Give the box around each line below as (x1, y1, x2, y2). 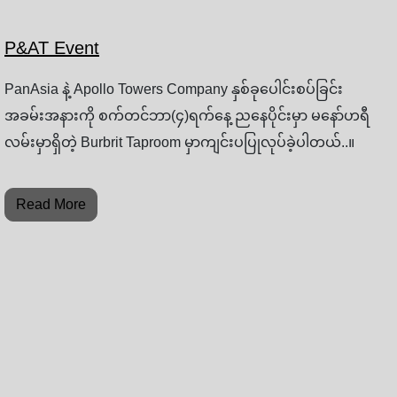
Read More (16, 197, 86, 213)
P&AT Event (4, 38, 99, 58)
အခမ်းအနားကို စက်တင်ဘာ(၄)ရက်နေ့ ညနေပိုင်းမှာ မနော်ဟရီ (4, 108, 370, 124)
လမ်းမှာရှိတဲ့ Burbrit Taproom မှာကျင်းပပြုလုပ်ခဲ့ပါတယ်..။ (4, 135, 354, 151)
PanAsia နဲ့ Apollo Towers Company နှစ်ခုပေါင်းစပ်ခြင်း (4, 82, 343, 97)
